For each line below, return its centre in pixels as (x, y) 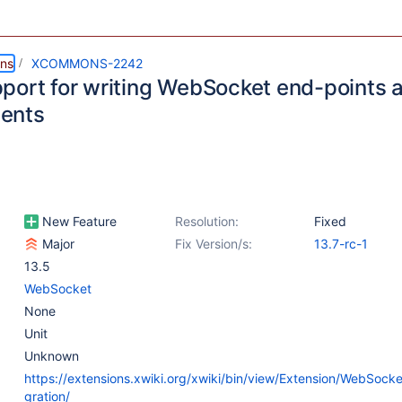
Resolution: (207, 221)
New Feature (78, 221)
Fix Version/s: (214, 244)
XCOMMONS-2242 (87, 63)
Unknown (52, 356)
